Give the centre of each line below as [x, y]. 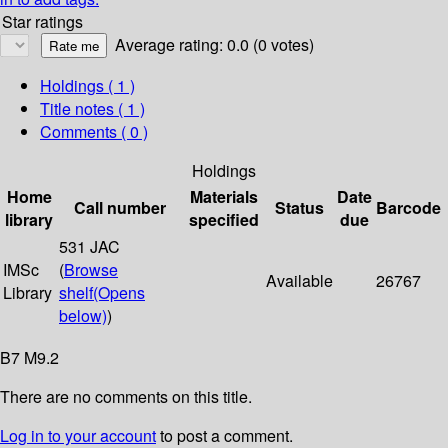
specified [223, 220]
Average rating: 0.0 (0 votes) [214, 45]
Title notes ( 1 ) [92, 109]
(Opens [119, 293]
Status [299, 208]
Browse [91, 270]
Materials [223, 197]
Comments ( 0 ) [94, 132]
